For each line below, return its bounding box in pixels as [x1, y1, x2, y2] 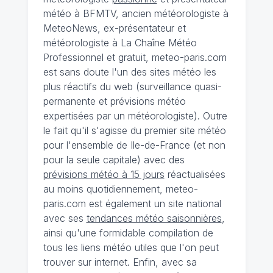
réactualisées [164, 168, 225, 180]
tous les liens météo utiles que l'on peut [43, 241, 219, 253]
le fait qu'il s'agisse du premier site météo [43, 124, 226, 136]
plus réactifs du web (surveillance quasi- [43, 80, 222, 93]
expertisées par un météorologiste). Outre [43, 109, 227, 122]
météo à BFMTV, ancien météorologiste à [43, 7, 229, 19]
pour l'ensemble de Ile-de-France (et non [43, 138, 225, 151]
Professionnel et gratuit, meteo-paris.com [43, 51, 227, 63]
